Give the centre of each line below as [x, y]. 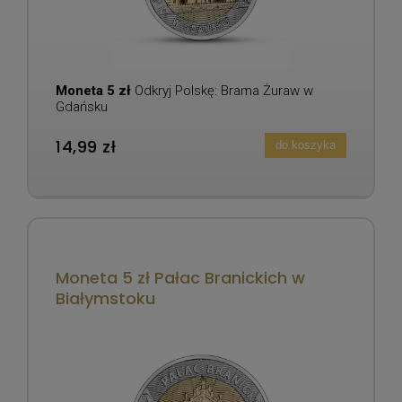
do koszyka [305, 145]
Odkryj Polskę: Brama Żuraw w [224, 90]
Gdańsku [82, 106]
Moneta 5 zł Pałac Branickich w [180, 277]
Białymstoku [105, 298]
